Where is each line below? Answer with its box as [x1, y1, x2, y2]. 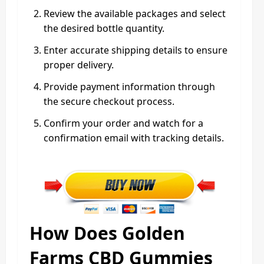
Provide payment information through [44, 80, 215, 93]
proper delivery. [44, 58, 114, 71]
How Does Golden [29, 220, 185, 245]
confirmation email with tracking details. [44, 131, 224, 144]
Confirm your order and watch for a [44, 116, 203, 130]
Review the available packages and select [44, 6, 226, 20]
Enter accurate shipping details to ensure [44, 43, 227, 57]
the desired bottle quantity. [44, 21, 164, 35]
